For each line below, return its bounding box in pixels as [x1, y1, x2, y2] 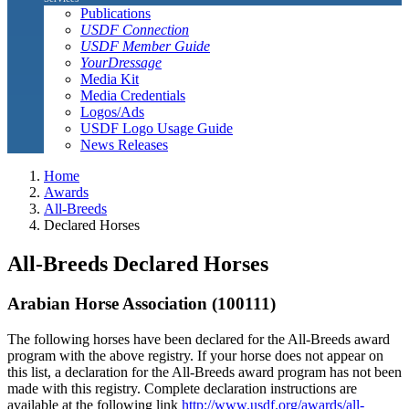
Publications [80, 5, 151, 21]
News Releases [80, 136, 168, 152]
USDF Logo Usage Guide [80, 120, 233, 136]
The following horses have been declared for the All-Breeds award [7, 331, 390, 348]
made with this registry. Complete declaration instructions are [7, 381, 357, 397]
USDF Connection [80, 21, 189, 37]
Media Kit [80, 70, 139, 87]
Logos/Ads [80, 103, 144, 120]
